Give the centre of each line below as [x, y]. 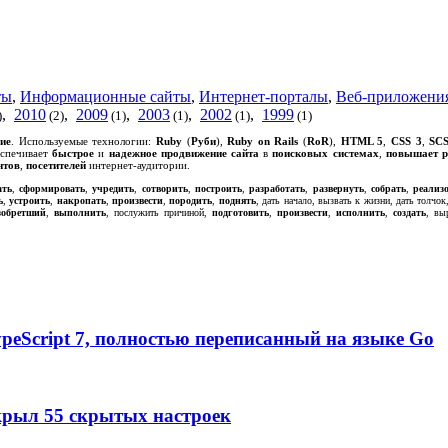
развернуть [338, 189]
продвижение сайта [209, 153]
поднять [237, 201]
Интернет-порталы [263, 96]
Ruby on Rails [263, 141]
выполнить [80, 213]
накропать [81, 201]
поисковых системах [325, 153]
